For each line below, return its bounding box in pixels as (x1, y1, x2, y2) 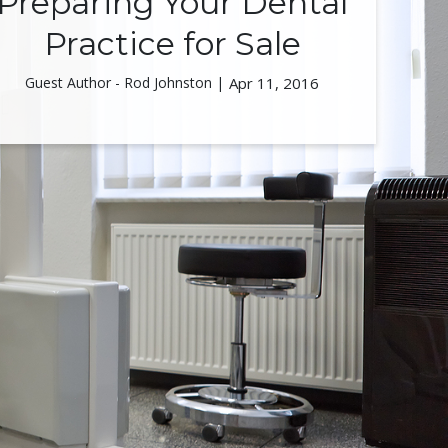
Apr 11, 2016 (229, 73, 319, 93)
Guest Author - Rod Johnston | (25, 73, 224, 92)
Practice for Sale (43, 24, 301, 63)
